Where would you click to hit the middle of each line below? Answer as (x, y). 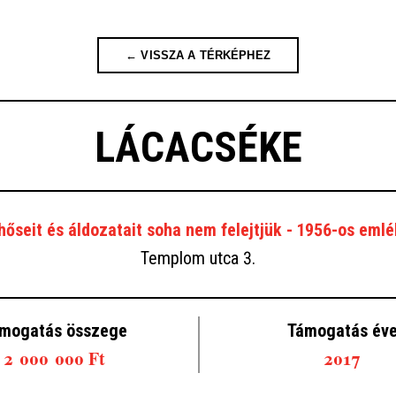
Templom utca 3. (198, 258)
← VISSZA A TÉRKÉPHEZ (198, 55)
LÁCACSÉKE (198, 147)
